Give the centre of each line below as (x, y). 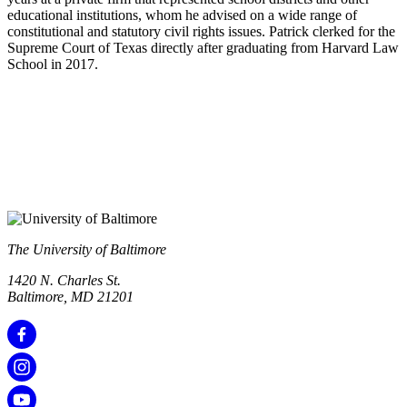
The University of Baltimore (87, 250)
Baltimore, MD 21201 (70, 297)
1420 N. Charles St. (64, 281)
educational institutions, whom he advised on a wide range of (182, 15)
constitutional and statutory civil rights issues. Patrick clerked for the (201, 32)
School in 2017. (53, 65)
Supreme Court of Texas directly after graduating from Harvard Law (203, 48)
